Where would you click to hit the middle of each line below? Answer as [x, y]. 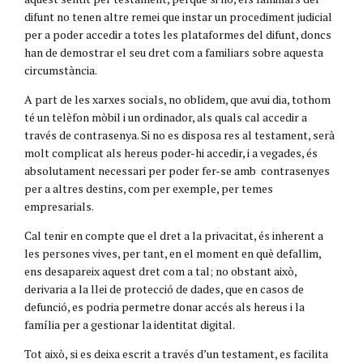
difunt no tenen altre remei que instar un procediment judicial [178, 16]
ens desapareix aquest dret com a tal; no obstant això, [160, 271]
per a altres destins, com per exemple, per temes [149, 188]
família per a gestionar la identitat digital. [130, 324]
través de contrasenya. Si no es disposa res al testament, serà [179, 135]
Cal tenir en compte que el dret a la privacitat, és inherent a [174, 235]
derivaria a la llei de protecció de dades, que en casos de [164, 288]
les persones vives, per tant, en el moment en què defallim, [173, 253]
